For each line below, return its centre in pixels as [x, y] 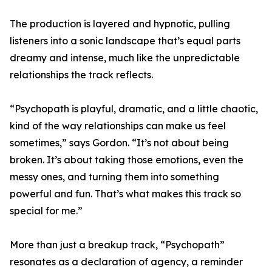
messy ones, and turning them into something [114, 177]
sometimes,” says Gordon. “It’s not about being [119, 143]
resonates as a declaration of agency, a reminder [126, 262]
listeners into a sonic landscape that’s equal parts [125, 41]
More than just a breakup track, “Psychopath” [117, 245]
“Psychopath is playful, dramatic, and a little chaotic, [134, 109]
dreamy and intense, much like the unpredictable [125, 58]
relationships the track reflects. [81, 75]
